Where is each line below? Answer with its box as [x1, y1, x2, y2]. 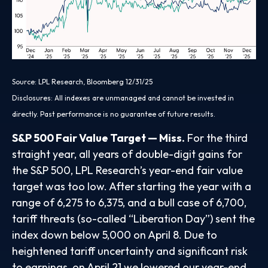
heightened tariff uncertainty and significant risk [12, 243, 248, 258]
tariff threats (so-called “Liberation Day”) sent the [12, 211, 255, 226]
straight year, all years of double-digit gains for [12, 147, 242, 161]
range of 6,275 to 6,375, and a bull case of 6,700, [12, 195, 246, 209]
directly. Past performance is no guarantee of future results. [12, 109, 215, 118]
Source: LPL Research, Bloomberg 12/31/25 [12, 77, 153, 86]
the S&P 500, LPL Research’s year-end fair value [12, 163, 243, 177]
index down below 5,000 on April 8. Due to [12, 227, 217, 242]
